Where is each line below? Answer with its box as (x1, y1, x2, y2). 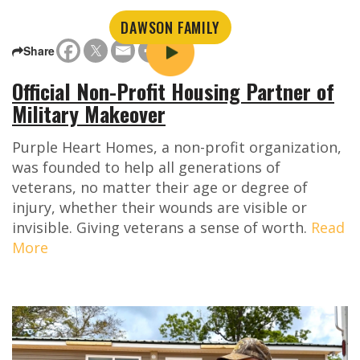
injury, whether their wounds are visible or (12, 198, 307, 218)
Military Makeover (12, 98, 166, 130)
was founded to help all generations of (12, 157, 280, 178)
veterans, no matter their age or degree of (12, 178, 308, 198)
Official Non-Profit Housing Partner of (12, 76, 334, 108)
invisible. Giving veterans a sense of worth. (12, 218, 311, 238)
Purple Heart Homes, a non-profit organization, (12, 137, 342, 157)
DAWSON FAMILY (121, 17, 220, 39)
